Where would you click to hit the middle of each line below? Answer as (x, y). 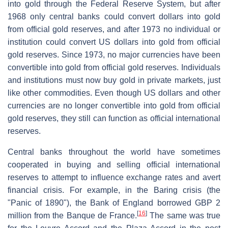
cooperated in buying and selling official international (114, 164)
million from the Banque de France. (73, 215)
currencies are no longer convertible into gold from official (114, 105)
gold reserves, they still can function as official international (114, 118)
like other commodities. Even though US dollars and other (114, 93)
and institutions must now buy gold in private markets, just (114, 80)
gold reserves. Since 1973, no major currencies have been (114, 54)
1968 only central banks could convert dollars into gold (114, 16)
